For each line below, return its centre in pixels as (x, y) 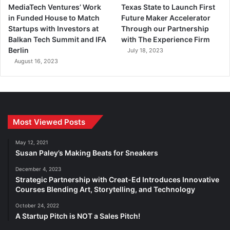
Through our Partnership (165, 29)
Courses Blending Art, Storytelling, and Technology (105, 189)
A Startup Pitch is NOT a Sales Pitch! (78, 216)
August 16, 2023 (36, 61)
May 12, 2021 (32, 142)
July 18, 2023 (146, 51)
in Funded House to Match (54, 18)
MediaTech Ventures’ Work (55, 7)
